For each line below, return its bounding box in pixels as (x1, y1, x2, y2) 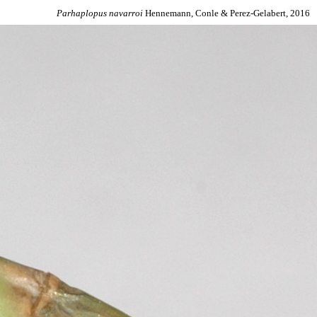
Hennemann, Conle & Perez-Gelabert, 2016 (143, 8, 310, 18)
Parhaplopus (57, 8, 107, 18)
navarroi (109, 8, 143, 18)
